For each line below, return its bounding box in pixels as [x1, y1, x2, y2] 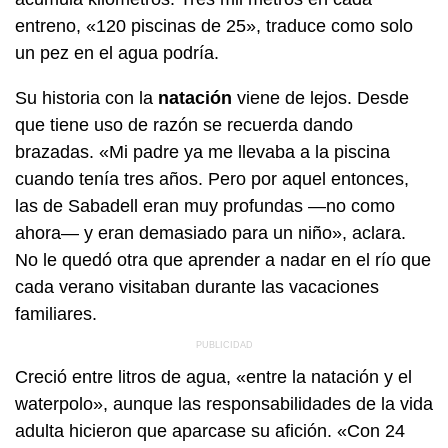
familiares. [15, 303, 97, 324]
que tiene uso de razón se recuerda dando [15, 114, 353, 135]
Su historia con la [15, 87, 158, 108]
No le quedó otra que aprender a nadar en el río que [15, 249, 431, 270]
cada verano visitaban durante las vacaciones [15, 276, 379, 297]
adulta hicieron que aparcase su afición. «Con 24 [15, 420, 405, 441]
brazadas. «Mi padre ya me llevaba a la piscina [15, 141, 390, 162]
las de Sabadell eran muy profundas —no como [15, 195, 395, 216]
